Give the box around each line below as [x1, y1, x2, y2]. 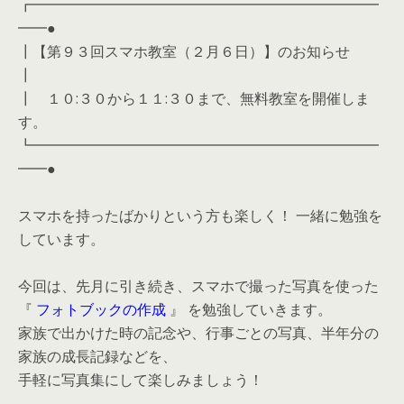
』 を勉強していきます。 [166, 299, 332, 319]
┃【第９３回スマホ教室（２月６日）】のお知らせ [18, 41, 350, 61]
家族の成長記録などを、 [18, 346, 177, 366]
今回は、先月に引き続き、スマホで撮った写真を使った [18, 276, 379, 296]
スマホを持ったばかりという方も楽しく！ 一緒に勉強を [18, 206, 382, 225]
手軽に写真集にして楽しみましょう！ [18, 370, 263, 390]
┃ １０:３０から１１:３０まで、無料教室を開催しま [18, 88, 370, 108]
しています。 [18, 229, 105, 249]
